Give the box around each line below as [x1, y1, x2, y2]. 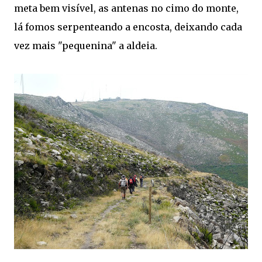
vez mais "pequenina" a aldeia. [14, 40, 157, 52]
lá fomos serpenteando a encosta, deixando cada [14, 21, 242, 33]
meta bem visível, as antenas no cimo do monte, [14, 2, 239, 15]
